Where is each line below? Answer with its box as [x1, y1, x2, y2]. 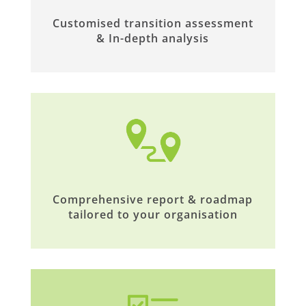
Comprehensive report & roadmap [53, 191, 253, 207]
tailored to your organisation [68, 206, 238, 222]
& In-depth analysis [96, 30, 210, 46]
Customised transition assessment [52, 15, 253, 31]
